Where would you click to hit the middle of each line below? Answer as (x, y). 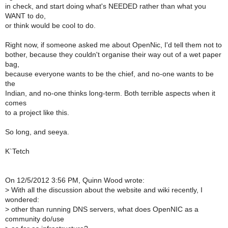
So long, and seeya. (37, 132)
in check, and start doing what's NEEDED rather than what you (106, 7)
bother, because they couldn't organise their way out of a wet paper (113, 55)
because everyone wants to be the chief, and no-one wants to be (109, 74)
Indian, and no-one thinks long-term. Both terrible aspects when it (110, 94)
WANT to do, (25, 16)
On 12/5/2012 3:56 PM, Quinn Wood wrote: (75, 181)
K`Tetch (17, 152)
